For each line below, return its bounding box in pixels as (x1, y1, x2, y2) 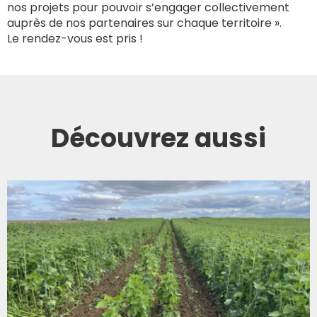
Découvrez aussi (51, 120, 266, 156)
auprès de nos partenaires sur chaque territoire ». (7, 14, 284, 31)
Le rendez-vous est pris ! (7, 30, 143, 47)
